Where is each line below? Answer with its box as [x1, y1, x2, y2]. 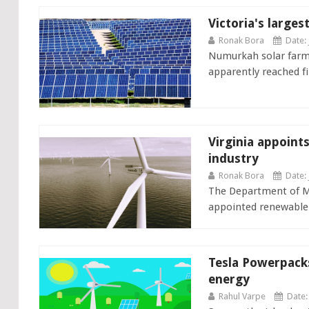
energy [208, 272, 250, 286]
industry [208, 151, 259, 166]
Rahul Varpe [218, 291, 266, 301]
